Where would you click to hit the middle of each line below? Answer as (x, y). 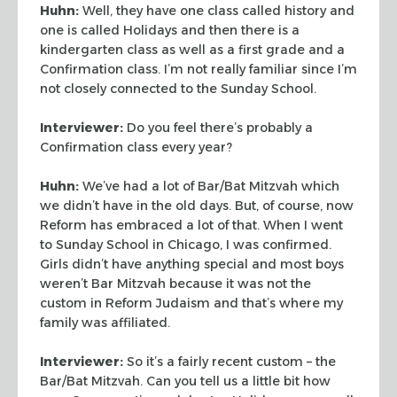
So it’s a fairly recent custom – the (230, 361)
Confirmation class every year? (136, 147)
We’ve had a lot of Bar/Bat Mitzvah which (209, 186)
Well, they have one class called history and (217, 10)
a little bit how (284, 381)
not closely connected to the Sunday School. (178, 88)
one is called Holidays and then (139, 30)
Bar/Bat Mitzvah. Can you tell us (139, 381)
